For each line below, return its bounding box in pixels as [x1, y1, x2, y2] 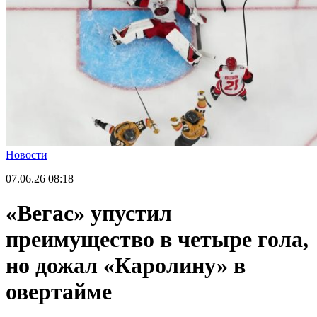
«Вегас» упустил [6, 200, 172, 226]
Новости [6, 148, 47, 161]
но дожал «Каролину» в [6, 253, 246, 279]
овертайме [6, 279, 112, 305]
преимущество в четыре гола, [6, 226, 309, 253]
